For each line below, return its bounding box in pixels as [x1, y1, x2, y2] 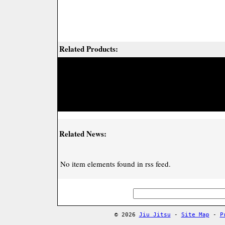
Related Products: [59, 43, 118, 54]
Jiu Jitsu [139, 211, 171, 218]
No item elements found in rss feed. [60, 159, 171, 169]
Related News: [59, 128, 106, 139]
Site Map [181, 211, 209, 218]
